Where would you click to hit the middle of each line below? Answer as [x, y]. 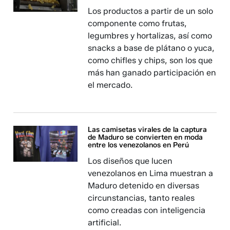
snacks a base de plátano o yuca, [151, 48]
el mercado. [110, 85]
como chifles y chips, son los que [150, 60]
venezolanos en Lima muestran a [151, 173]
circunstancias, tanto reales [141, 198]
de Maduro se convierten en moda [146, 137]
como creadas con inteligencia [147, 210]
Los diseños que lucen [130, 161]
